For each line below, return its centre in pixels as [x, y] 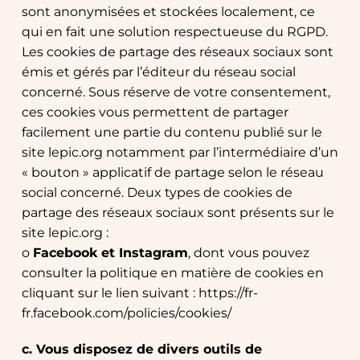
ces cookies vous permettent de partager [155, 112]
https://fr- [228, 293]
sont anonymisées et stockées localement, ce [168, 12]
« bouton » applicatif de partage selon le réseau [172, 173]
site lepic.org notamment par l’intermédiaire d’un [180, 153]
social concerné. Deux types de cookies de [157, 193]
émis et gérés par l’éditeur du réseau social [158, 72]
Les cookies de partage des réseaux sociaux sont [177, 52]
